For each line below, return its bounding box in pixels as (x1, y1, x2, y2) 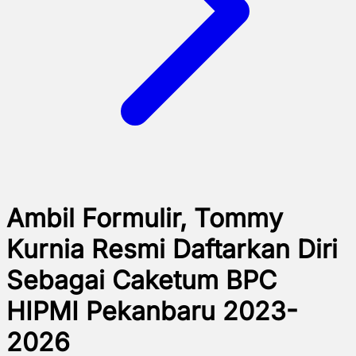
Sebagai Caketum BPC (6, 265, 277, 296)
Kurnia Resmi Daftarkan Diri (6, 234, 338, 265)
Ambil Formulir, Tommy (6, 203, 283, 234)
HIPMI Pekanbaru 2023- (6, 296, 298, 327)
